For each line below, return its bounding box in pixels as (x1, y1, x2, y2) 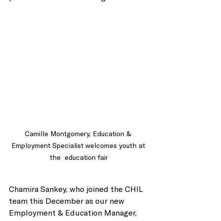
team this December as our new (9, 196, 126, 205)
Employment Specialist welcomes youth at (11, 141, 147, 149)
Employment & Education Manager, (9, 208, 139, 217)
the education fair (50, 153, 108, 161)
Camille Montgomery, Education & (25, 129, 133, 138)
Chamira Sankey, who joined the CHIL (9, 184, 145, 193)
